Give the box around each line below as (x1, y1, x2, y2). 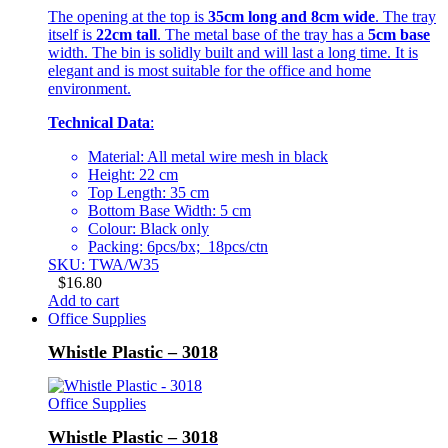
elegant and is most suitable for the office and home (48, 62, 371, 80)
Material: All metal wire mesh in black (88, 148, 328, 166)
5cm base (368, 26, 430, 44)
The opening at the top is (48, 8, 208, 26)
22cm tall (96, 26, 157, 44)
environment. (48, 80, 131, 98)
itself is (48, 26, 96, 44)
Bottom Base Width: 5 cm (88, 202, 251, 220)
